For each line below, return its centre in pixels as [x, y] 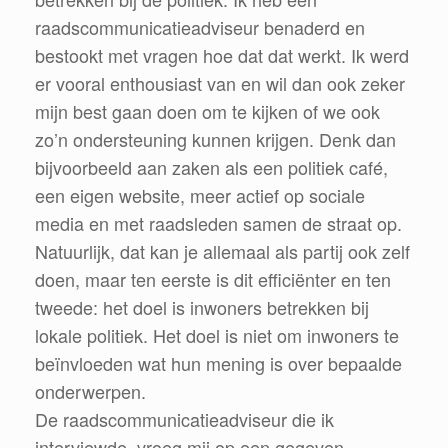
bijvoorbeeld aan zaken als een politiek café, [211, 166]
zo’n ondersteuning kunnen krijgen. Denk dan [215, 138]
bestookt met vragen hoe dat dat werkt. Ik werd [222, 54]
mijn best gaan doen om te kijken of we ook [207, 110]
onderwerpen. [90, 390]
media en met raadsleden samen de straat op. [218, 222]
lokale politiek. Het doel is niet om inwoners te [217, 334]
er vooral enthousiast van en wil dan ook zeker [220, 82]
